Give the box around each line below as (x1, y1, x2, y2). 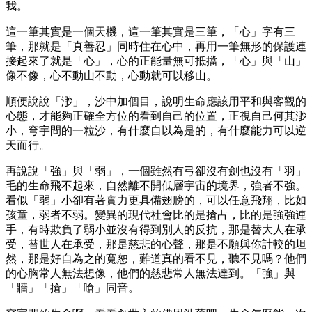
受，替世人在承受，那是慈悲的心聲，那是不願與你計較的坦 (6, 237, 306, 250)
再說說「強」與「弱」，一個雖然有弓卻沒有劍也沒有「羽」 (6, 164, 306, 177)
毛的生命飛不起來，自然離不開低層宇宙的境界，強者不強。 (6, 179, 306, 192)
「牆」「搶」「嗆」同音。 (6, 281, 139, 294)
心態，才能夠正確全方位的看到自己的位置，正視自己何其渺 (6, 109, 306, 122)
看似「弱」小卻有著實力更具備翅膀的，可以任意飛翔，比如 (6, 194, 306, 206)
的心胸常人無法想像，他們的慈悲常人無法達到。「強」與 (6, 267, 295, 279)
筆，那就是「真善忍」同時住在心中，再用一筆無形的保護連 (6, 40, 306, 52)
